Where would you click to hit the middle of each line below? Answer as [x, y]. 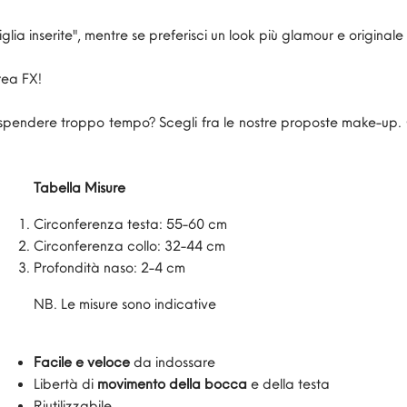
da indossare [173, 362]
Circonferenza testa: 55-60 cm [130, 224]
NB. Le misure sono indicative [125, 304]
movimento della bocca [172, 384]
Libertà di [65, 384]
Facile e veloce [82, 362]
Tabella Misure [79, 188]
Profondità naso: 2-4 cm [109, 268]
